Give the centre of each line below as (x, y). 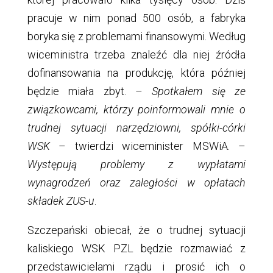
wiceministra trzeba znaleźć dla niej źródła (136, 55)
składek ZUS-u (61, 201)
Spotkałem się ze (199, 91)
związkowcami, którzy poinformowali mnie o (136, 109)
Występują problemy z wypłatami (136, 164)
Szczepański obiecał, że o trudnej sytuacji (136, 230)
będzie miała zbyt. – (90, 91)
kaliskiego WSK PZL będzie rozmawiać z (136, 248)
